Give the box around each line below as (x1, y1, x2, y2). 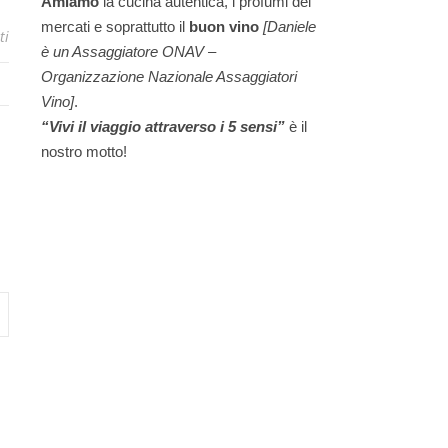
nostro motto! (41, 143, 127, 160)
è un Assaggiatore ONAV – (41, 43, 216, 60)
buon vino (189, 18, 263, 35)
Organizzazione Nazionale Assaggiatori (41, 68, 297, 85)
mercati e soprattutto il (41, 18, 189, 35)
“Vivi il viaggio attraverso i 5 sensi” (41, 118, 289, 135)
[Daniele (263, 18, 316, 35)
